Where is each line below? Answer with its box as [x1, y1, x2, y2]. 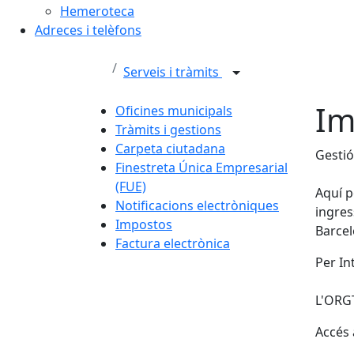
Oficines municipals [115, 101, 232, 119]
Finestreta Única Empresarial [115, 158, 288, 176]
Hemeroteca [60, 2, 134, 20]
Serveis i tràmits [123, 63, 222, 81]
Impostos [115, 215, 172, 233]
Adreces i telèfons [35, 21, 141, 39]
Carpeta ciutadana [115, 139, 225, 157]
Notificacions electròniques [115, 196, 279, 214]
